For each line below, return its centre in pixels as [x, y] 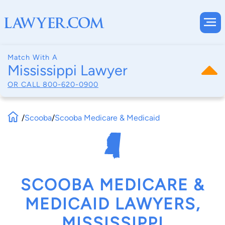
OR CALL [25, 84]
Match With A [33, 57]
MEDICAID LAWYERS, [113, 204]
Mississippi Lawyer [68, 70]
